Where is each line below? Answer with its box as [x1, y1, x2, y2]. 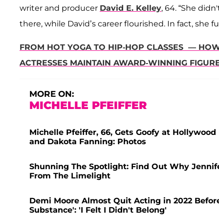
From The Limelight [29, 171, 110, 180]
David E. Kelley [100, 3, 161, 13]
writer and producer [20, 3, 100, 13]
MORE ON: [29, 88, 74, 99]
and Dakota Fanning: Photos [29, 136, 146, 146]
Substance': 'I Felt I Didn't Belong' [29, 205, 167, 215]
